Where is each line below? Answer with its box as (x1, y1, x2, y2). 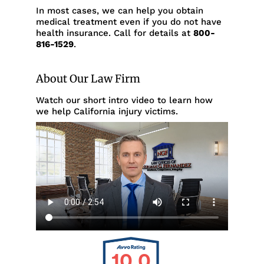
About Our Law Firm (35, 72, 140, 86)
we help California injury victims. (35, 106, 178, 117)
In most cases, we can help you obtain (35, 5, 203, 16)
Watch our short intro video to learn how (35, 95, 213, 106)
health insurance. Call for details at (35, 28, 193, 39)
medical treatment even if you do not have (35, 16, 222, 28)
